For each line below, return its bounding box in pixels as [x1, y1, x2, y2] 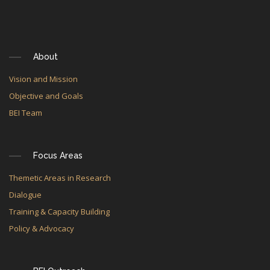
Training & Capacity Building [9, 206, 110, 217]
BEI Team [9, 107, 42, 118]
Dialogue [9, 189, 42, 200]
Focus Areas [33, 151, 83, 160]
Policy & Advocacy [9, 223, 74, 234]
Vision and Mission [9, 74, 78, 84]
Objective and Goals [9, 90, 83, 101]
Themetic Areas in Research [9, 172, 111, 183]
